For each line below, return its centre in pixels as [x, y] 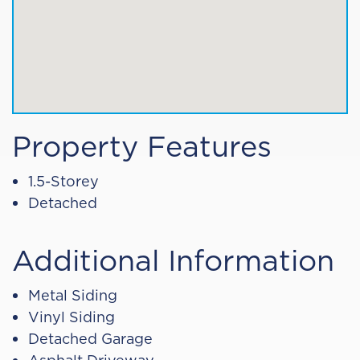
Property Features [142, 146]
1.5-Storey [63, 181]
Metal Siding [73, 295]
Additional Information [173, 260]
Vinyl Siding [72, 317]
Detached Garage [90, 339]
